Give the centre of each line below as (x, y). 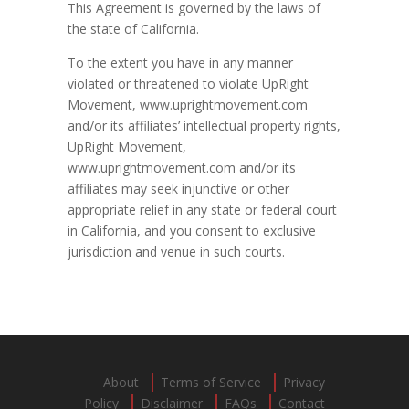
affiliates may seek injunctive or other (178, 189)
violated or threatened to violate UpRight (188, 84)
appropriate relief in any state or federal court (202, 210)
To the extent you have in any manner (180, 63)
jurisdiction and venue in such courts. (176, 252)
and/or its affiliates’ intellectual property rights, (204, 126)
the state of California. (133, 29)
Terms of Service (210, 382)
